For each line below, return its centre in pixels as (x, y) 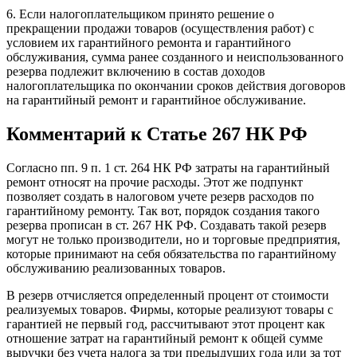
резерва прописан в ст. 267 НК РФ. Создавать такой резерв (167, 225)
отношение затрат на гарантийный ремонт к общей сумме (165, 338)
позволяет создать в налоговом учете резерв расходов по (160, 196)
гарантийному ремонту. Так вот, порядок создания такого (163, 210)
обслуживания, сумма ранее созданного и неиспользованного (175, 57)
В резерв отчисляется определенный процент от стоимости (168, 295)
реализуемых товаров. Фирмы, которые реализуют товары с (170, 309)
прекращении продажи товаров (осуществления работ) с (160, 28)
